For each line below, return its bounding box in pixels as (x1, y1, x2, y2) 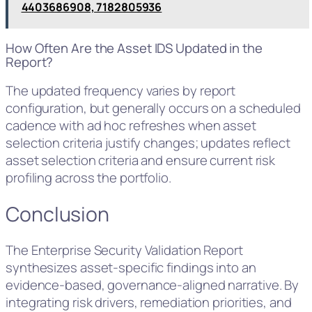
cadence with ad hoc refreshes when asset (6, 116, 256, 134)
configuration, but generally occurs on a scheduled (6, 98, 301, 117)
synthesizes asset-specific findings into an (6, 258, 256, 277)
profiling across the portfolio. (6, 168, 171, 187)
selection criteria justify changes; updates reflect (6, 133, 290, 152)
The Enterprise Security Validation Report (6, 241, 243, 260)
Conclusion (6, 200, 109, 228)
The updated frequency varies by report (6, 81, 236, 100)
